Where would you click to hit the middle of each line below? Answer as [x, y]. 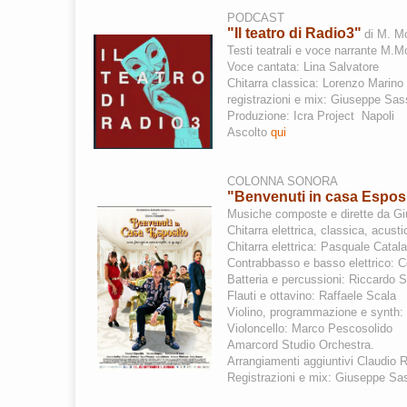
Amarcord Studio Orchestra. [301, 345]
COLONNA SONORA [283, 181]
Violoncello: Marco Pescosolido [310, 328]
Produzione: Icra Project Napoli [311, 116]
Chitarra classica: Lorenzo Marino [315, 83]
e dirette [352, 214]
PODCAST [256, 18]
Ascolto [249, 132]
